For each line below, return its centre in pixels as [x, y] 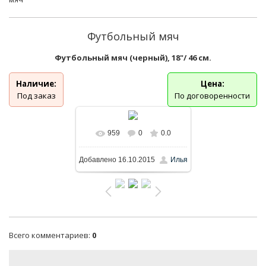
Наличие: [36, 84]
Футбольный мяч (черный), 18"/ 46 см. [133, 58]
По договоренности [212, 96]
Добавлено [97, 159]
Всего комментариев [49, 235]
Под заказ [36, 96]
